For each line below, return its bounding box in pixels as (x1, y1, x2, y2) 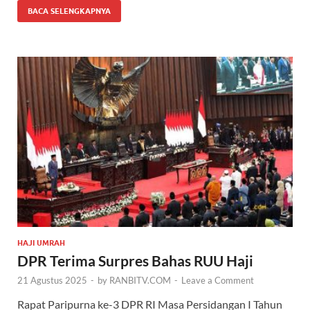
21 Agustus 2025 (17, 274, 87, 286)
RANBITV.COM (109, 274, 171, 286)
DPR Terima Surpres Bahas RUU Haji (17, 251, 253, 269)
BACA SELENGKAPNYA (28, 6, 111, 17)
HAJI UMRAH (17, 237, 65, 248)
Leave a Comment (181, 274, 254, 286)
